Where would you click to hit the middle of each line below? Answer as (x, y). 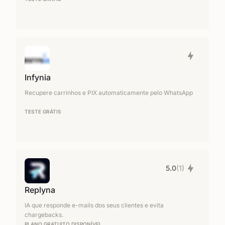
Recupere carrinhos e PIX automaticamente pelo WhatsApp (109, 93)
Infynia (38, 77)
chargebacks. (44, 215)
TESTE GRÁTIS (43, 111)
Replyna (40, 190)
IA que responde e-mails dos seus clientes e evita (94, 205)
